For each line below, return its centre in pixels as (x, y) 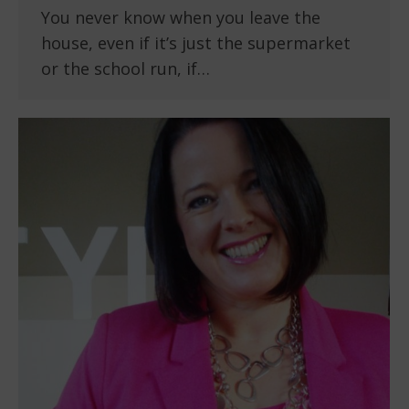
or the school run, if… (126, 69)
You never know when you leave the (181, 18)
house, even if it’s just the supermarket (196, 43)
